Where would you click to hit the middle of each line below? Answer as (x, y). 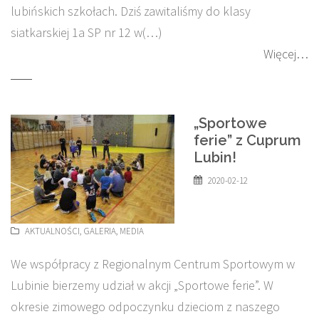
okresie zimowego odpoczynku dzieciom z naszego (145, 307)
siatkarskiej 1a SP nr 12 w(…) (87, 32)
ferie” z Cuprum (247, 140)
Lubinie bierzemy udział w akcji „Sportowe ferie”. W (142, 285)
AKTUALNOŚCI (52, 231)
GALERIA (100, 231)
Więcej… (286, 54)
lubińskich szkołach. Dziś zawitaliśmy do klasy (131, 11)
